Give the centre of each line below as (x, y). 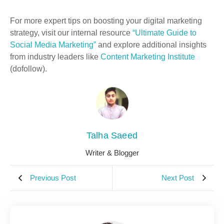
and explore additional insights (151, 45)
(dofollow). (28, 69)
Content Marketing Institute (148, 57)
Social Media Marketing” (53, 45)
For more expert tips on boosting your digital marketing (106, 21)
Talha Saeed (112, 136)
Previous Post (53, 178)
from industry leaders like (55, 57)
